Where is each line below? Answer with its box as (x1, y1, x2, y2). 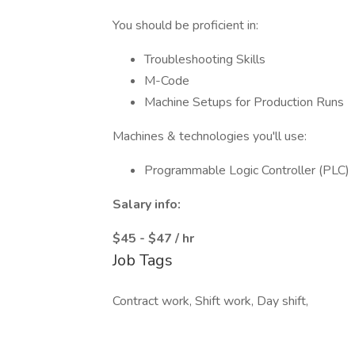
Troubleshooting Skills (144, 51, 265, 68)
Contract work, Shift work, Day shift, (113, 292, 308, 310)
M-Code (144, 72, 189, 90)
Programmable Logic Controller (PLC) (144, 162, 349, 179)
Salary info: (113, 196, 181, 213)
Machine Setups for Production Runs (144, 94, 344, 111)
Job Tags (113, 250, 173, 271)
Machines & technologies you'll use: (113, 128, 307, 145)
